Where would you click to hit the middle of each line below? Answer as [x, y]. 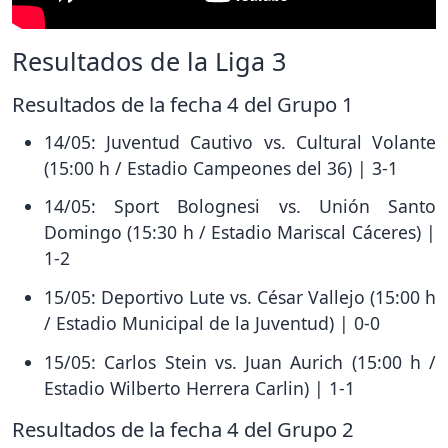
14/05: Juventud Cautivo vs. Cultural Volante [240, 141]
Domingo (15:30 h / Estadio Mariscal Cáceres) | [240, 232]
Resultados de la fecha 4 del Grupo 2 [183, 428]
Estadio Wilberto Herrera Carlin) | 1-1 [199, 387]
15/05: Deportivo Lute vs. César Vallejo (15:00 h [240, 297]
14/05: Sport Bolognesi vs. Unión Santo [240, 206]
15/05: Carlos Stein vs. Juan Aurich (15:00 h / [240, 361]
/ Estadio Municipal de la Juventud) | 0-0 [212, 323]
